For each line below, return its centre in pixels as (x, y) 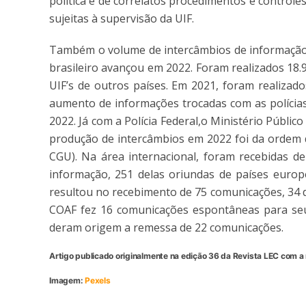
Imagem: (67, 280)
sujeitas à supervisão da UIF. (123, 18)
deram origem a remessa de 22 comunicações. (168, 227)
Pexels (98, 280)
